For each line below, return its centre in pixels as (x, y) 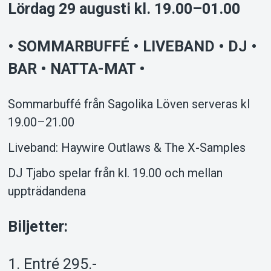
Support (135, 73)
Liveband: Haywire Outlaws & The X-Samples (126, 148)
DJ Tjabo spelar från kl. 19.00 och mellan (115, 173)
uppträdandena (47, 191)
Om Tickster (135, 236)
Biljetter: (38, 227)
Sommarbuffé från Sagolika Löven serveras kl (129, 104)
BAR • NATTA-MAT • (76, 68)
